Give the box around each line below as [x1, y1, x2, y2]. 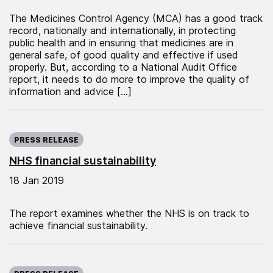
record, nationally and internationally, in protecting [9, 24, 236, 37]
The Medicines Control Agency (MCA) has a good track [9, 12, 263, 24]
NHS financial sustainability [9, 154, 156, 167]
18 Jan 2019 [9, 174, 64, 186]
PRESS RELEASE [14, 135, 79, 144]
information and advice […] [9, 85, 132, 97]
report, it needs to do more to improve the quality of [9, 73, 249, 85]
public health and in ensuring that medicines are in [9, 36, 233, 49]
